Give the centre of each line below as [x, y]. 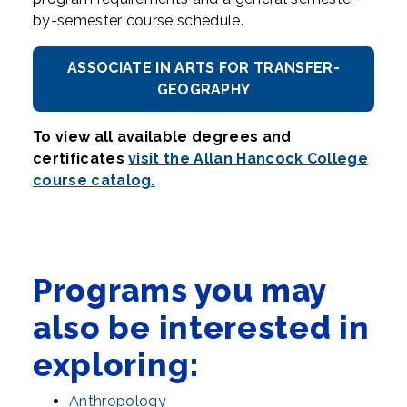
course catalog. [94, 180]
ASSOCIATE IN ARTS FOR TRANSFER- [203, 68]
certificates [81, 159]
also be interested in [201, 328]
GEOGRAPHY [203, 89]
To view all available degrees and [162, 137]
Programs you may [180, 290]
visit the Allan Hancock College [248, 159]
